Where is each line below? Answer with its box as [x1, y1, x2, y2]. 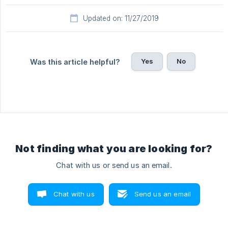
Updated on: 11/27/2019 [82, 14, 159, 23]
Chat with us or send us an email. [56, 161, 172, 170]
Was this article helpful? [30, 58, 120, 67]
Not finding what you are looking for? [15, 142, 213, 155]
